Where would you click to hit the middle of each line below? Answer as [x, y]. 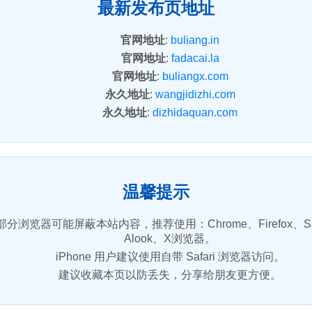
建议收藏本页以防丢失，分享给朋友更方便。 [170, 275]
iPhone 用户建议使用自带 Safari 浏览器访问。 [170, 257]
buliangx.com [195, 76]
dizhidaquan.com [195, 112]
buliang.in [195, 40]
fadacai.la [195, 58]
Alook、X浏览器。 [170, 239]
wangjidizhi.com [195, 94]
